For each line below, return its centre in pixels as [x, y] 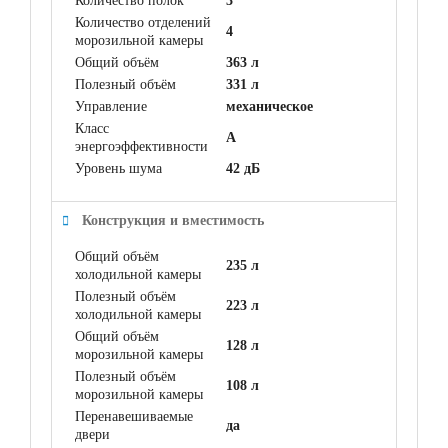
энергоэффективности [141, 146]
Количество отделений [143, 22]
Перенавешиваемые [134, 416]
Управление [111, 106]
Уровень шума [118, 168]
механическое [269, 106]
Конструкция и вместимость [173, 220]
